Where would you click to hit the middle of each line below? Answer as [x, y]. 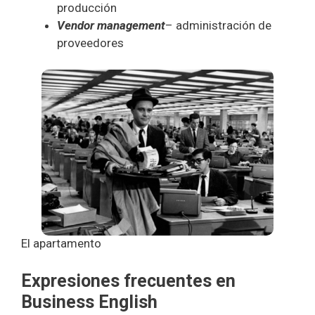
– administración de [218, 25]
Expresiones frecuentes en [128, 281]
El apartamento [61, 244]
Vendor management [111, 25]
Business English [89, 302]
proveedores [90, 43]
